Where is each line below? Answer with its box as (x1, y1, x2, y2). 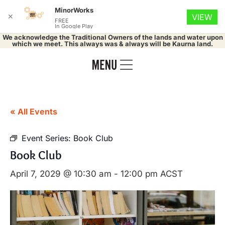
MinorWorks (55, 6, 93, 14)
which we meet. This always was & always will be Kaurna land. (12, 40, 213, 48)
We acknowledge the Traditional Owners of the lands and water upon (2, 33, 223, 41)
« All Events (10, 106, 57, 117)
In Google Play (55, 23, 93, 30)
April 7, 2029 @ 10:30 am (10, 169, 111, 179)
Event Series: (22, 133, 73, 143)
